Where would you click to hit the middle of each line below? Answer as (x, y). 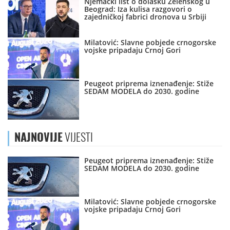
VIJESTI (78, 137)
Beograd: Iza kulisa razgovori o (138, 9)
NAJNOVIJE (39, 137)
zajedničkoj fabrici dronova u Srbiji (146, 17)
